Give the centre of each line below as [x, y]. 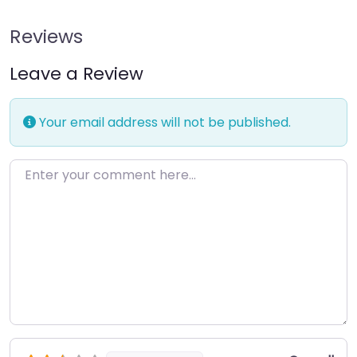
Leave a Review [76, 73]
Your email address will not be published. [163, 122]
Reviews [46, 36]
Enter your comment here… [94, 169]
